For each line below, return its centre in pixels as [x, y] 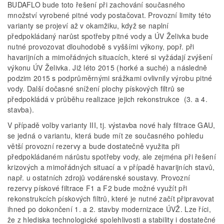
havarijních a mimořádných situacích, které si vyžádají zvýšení [110, 57]
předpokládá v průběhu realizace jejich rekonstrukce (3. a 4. [107, 99]
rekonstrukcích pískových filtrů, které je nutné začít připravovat [111, 198]
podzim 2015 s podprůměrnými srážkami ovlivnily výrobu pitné [110, 78]
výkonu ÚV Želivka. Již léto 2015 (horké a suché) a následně [107, 67]
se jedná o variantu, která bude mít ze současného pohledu [105, 135]
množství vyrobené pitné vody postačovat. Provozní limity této [109, 15]
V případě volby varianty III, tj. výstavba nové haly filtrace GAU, [111, 125]
